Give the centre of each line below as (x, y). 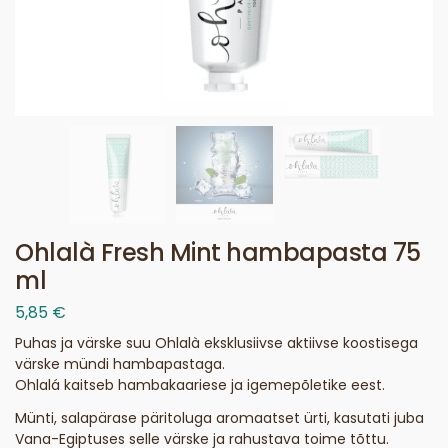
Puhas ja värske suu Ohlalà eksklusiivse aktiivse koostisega (216, 342)
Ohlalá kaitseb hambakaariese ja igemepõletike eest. (200, 384)
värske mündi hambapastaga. (120, 363)
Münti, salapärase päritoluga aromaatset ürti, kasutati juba (219, 417)
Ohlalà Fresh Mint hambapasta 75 (218, 252)
